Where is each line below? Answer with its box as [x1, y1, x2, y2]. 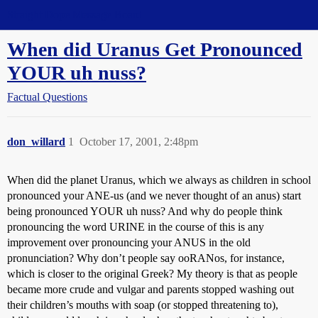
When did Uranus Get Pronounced [7, 38, 302, 60]
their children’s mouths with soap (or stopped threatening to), [7, 299, 278, 311]
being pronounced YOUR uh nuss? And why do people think [7, 205, 283, 217]
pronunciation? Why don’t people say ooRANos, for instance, [7, 252, 285, 264]
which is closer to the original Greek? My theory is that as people [7, 268, 297, 280]
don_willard [7, 136, 65, 148]
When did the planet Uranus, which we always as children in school [7, 174, 311, 186]
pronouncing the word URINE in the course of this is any [7, 221, 264, 233]
